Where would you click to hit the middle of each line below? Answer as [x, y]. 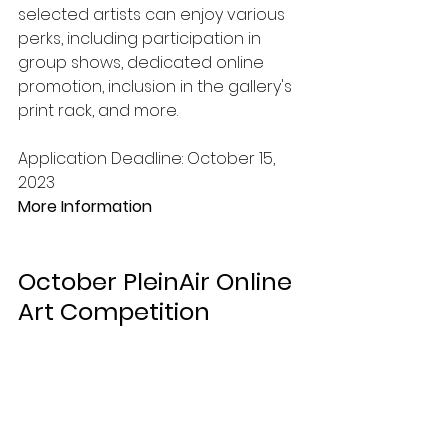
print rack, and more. [100, 110]
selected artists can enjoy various [153, 14]
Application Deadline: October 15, [148, 158]
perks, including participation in [141, 38]
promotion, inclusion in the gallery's [157, 86]
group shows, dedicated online [143, 62]
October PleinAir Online [158, 281]
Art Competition [114, 311]
